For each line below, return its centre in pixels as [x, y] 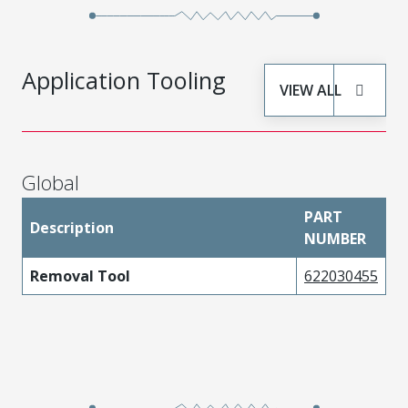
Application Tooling [124, 80]
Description [72, 227]
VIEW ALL [311, 90]
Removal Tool [80, 275]
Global [51, 182]
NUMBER [335, 238]
